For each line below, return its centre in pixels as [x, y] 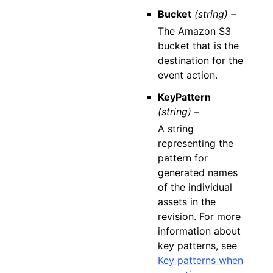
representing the [196, 143]
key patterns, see [198, 246]
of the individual [195, 187]
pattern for [183, 158]
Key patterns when [201, 260]
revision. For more [200, 216]
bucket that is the [199, 46]
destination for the [201, 60]
